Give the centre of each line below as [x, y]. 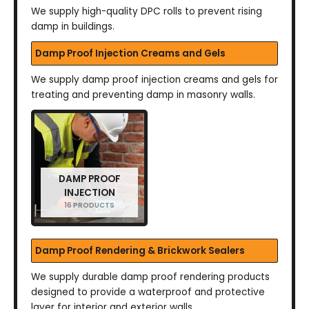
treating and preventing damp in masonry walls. [143, 95]
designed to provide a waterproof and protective [148, 292]
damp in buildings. [73, 27]
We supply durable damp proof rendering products [150, 277]
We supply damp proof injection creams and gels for [154, 80]
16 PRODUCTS [89, 206]
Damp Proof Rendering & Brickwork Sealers [140, 251]
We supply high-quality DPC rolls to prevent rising [147, 12]
